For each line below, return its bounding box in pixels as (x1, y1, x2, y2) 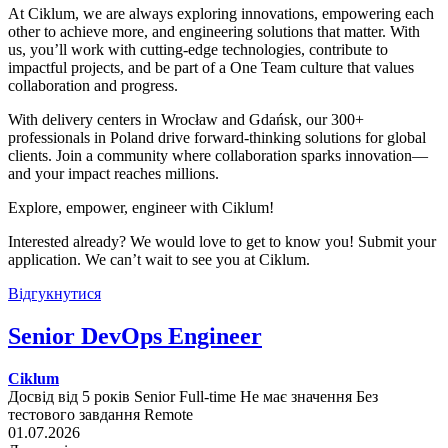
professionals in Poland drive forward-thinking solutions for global (8, 129, 426, 147)
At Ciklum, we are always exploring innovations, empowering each (8, 5, 434, 23)
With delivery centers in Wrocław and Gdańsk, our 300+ (8, 111, 364, 129)
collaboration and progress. (8, 77, 178, 95)
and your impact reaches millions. (8, 165, 219, 183)
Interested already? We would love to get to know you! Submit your (8, 233, 436, 251)
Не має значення (240, 387, 352, 405)
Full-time (179, 387, 236, 405)
